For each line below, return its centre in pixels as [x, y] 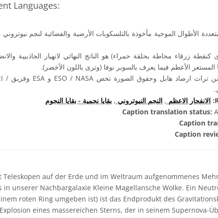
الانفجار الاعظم [189, 100]
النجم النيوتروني [139, 100]
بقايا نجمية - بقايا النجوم [79, 100]
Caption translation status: [167, 112]
